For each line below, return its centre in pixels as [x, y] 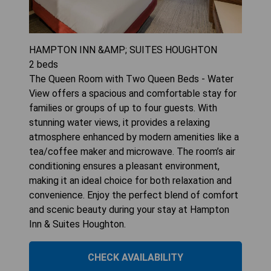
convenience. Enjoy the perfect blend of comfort [134, 195]
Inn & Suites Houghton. [77, 224]
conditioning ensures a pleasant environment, [124, 166]
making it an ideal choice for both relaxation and [130, 181]
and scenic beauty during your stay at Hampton [129, 210]
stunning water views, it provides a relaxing [119, 123]
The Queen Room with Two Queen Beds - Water [131, 79]
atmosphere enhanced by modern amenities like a [134, 137]
